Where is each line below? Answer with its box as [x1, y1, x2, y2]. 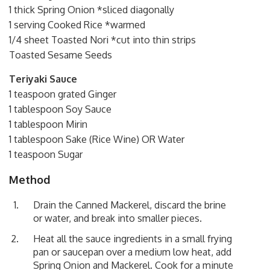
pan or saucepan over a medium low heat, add [33, 245, 231, 258]
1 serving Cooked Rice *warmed [9, 18, 145, 31]
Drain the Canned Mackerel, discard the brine [33, 198, 226, 211]
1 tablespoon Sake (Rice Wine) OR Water [9, 133, 184, 145]
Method [9, 172, 50, 186]
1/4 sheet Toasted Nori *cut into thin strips [9, 33, 196, 46]
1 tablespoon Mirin [9, 118, 87, 130]
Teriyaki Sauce [9, 72, 77, 85]
